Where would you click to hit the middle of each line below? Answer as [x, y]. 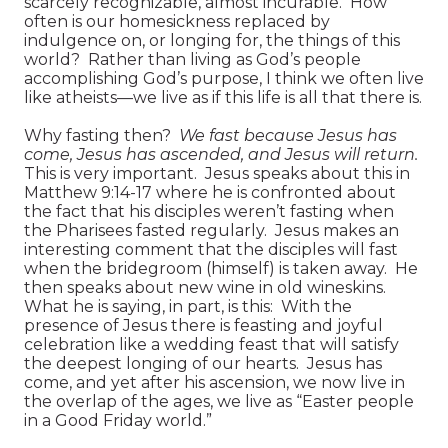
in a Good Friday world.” [118, 420]
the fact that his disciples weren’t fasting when [209, 211]
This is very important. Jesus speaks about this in [217, 173]
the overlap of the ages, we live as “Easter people [219, 401]
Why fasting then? [101, 135]
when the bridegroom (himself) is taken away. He [221, 268]
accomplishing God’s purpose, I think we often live [224, 78]
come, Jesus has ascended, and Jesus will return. [221, 154]
